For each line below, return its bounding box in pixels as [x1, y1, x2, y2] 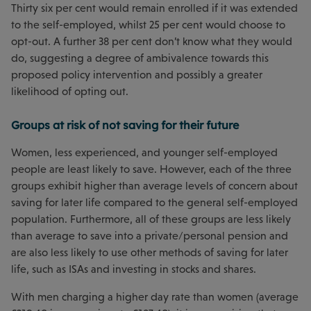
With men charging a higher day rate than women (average [11, 291, 299, 303]
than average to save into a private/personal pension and [11, 230, 288, 242]
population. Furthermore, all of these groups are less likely [11, 213, 291, 226]
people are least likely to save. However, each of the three [11, 163, 292, 176]
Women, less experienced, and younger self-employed [11, 146, 278, 159]
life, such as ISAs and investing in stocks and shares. [11, 263, 256, 276]
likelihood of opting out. [11, 85, 128, 98]
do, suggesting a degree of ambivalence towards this [11, 52, 269, 65]
